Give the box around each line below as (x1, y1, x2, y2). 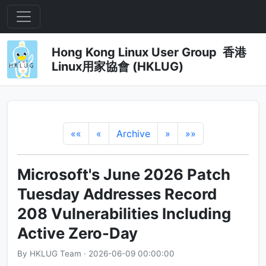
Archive (116, 128, 150, 140)
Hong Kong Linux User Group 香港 (51, 45, 246, 59)
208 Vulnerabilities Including (17, 204, 231, 223)
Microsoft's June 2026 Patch (17, 165, 230, 183)
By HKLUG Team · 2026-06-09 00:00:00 (17, 249, 175, 258)
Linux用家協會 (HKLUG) (51, 59, 183, 74)
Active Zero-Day (17, 224, 138, 242)
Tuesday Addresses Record (17, 185, 217, 203)
